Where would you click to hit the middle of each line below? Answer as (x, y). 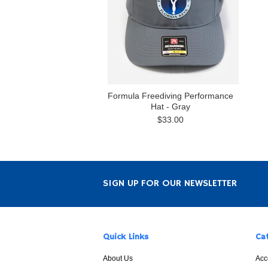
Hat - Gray (170, 106)
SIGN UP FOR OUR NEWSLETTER (170, 184)
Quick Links (126, 237)
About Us (118, 258)
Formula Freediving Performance (170, 96)
